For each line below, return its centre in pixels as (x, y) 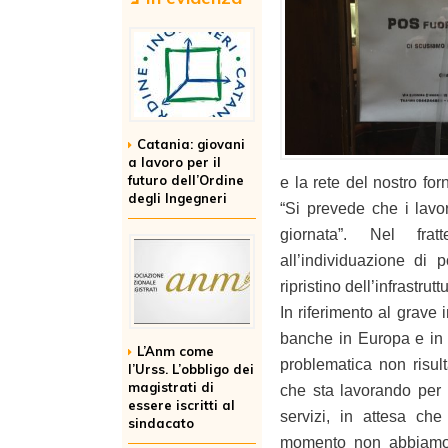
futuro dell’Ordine (186, 180)
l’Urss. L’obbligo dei (191, 369)
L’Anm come (175, 351)
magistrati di (171, 387)
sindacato (161, 423)
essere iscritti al (181, 405)
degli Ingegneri (177, 198)
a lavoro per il (174, 162)
